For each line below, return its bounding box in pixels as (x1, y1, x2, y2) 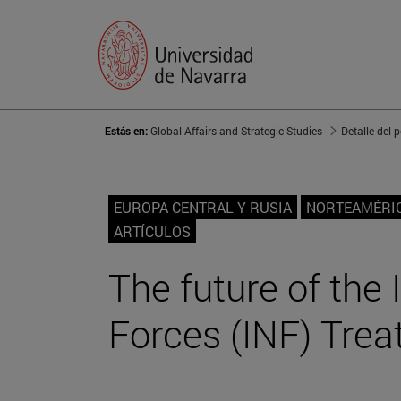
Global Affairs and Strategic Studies (150, 124, 322, 139)
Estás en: (105, 124, 150, 139)
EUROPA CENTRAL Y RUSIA (114, 198, 292, 218)
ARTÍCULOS (114, 222, 191, 242)
